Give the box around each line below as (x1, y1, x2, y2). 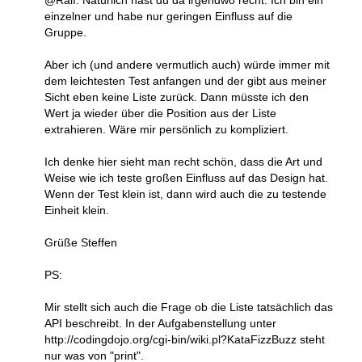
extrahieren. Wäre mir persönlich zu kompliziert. (44, 122, 288, 136)
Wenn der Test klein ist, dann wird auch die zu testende (44, 187, 326, 200)
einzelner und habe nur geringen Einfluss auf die (44, 9, 293, 23)
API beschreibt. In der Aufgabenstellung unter (44, 316, 276, 330)
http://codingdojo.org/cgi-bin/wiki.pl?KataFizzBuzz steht (44, 332, 325, 346)
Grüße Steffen (44, 235, 117, 249)
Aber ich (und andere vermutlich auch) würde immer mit (44, 57, 330, 71)
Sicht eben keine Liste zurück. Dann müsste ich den (44, 90, 309, 103)
